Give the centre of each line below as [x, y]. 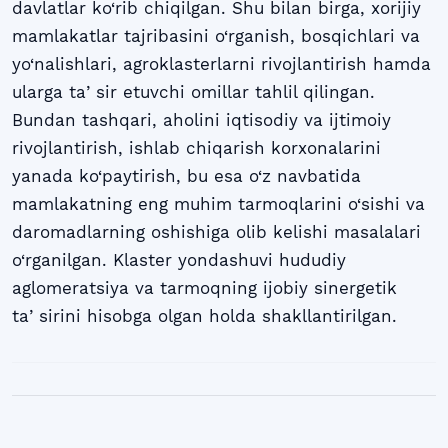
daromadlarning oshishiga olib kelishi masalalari [216, 231]
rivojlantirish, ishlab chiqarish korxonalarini [196, 147]
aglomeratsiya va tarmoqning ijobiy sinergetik [204, 287]
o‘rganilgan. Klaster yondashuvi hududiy [179, 259]
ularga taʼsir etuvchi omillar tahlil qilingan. [193, 91]
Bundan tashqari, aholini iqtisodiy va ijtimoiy [201, 119]
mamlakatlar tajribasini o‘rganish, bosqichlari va [216, 35]
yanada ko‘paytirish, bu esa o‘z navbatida [186, 175]
